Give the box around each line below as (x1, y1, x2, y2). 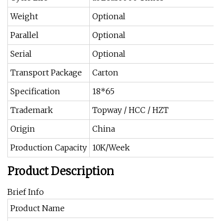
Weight (10, 11, 38, 21)
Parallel (10, 30, 38, 40)
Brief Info (7, 187, 44, 197)
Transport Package (10, 68, 82, 77)
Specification (10, 86, 60, 96)
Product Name (10, 203, 65, 213)
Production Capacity (10, 143, 87, 152)
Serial (10, 49, 32, 59)
